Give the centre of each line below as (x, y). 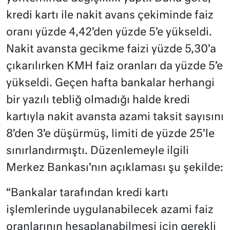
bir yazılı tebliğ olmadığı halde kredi (98, 101)
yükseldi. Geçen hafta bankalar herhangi (110, 84)
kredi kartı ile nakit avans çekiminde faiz (110, 16)
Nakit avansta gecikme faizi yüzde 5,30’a (111, 50)
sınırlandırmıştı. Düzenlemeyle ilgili (98, 151)
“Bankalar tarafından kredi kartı (87, 194)
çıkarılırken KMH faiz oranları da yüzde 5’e (114, 67)
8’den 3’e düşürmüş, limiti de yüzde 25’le (110, 135)
